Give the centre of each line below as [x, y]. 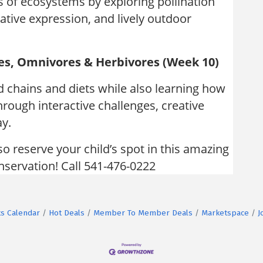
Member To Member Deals [143, 213]
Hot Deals [67, 213]
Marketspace [225, 213]
